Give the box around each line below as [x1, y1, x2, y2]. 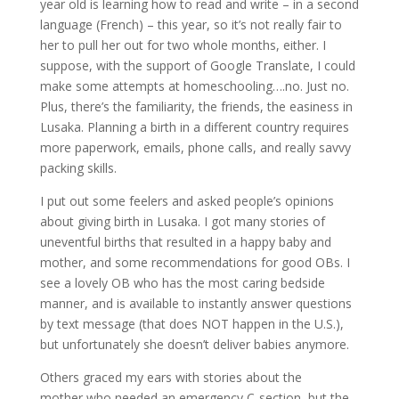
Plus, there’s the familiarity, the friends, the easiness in [39, 98, 353, 115]
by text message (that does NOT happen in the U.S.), [39, 315, 344, 332]
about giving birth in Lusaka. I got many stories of [39, 213, 325, 230]
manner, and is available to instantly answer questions [39, 295, 352, 312]
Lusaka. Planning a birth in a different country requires [39, 118, 349, 135]
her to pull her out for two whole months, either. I [39, 37, 326, 53]
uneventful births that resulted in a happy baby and [39, 233, 331, 250]
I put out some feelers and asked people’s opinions [39, 192, 334, 209]
